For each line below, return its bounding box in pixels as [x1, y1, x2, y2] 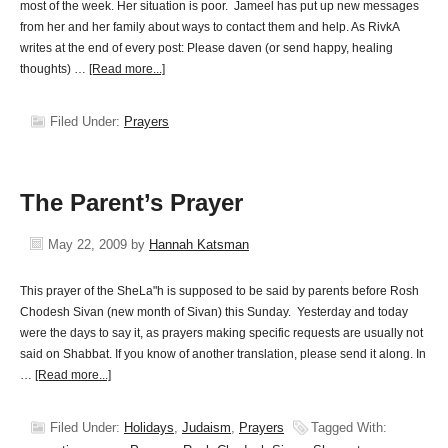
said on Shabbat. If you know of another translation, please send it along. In [20, 347, 426, 361]
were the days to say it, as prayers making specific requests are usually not [20, 326, 423, 340]
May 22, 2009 [48, 237, 127, 252]
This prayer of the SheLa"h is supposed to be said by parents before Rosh [20, 284, 419, 298]
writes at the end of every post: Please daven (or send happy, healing [20, 41, 393, 55]
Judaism [182, 420, 231, 435]
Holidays [124, 420, 174, 435]
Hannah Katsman [149, 237, 249, 252]
